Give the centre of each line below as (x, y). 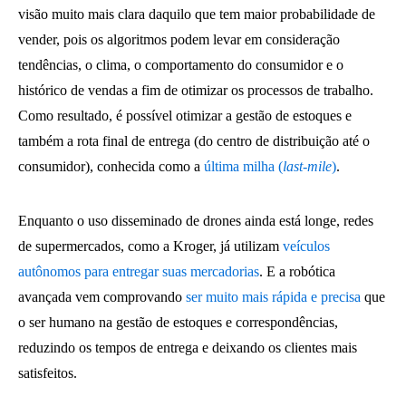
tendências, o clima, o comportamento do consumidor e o (181, 65)
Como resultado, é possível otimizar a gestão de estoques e (185, 116)
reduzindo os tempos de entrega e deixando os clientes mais (188, 348)
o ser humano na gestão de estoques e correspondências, (178, 322)
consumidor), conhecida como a (111, 166)
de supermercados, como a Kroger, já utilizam (150, 246)
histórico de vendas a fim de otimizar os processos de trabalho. (196, 90)
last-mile (307, 166)
